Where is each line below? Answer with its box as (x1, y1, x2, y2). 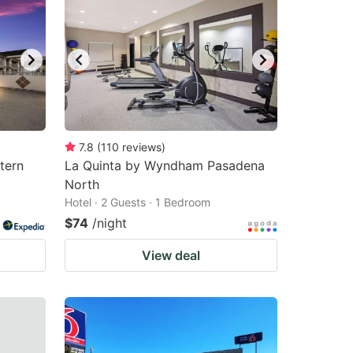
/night (92, 215, 127, 231)
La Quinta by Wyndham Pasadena (65, 158, 265, 173)
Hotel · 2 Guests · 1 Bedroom (65, 195, 210, 209)
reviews (122, 140, 162, 154)
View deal (142, 247, 200, 263)
